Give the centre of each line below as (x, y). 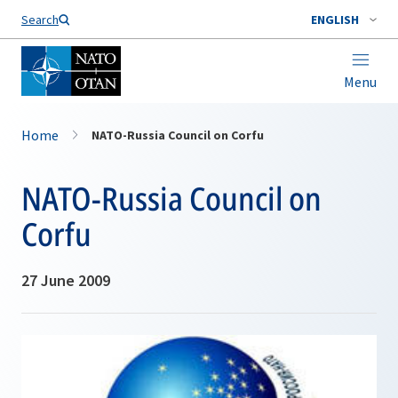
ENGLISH (335, 20)
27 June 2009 (66, 280)
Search (40, 20)
